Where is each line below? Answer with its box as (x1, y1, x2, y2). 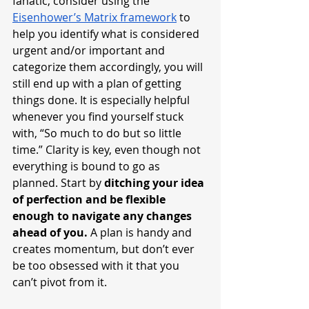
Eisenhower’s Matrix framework (12, 10, 177, 26)
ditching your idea (104, 175, 207, 191)
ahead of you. (12, 225, 90, 241)
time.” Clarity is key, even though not (12, 142, 203, 158)
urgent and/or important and (12, 43, 168, 59)
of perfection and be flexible (12, 192, 168, 208)
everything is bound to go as (12, 159, 163, 175)
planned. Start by (12, 175, 104, 191)
